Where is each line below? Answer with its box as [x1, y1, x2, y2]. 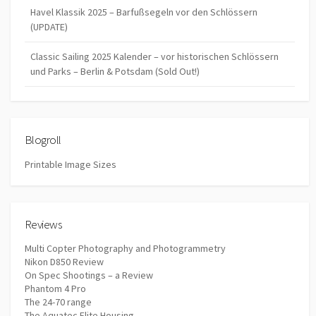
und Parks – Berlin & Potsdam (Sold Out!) [30, 65, 200, 78]
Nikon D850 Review [25, 255, 104, 269]
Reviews [25, 216, 62, 232]
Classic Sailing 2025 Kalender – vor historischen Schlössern [30, 50, 279, 63]
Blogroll [25, 132, 61, 148]
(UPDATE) [30, 20, 68, 34]
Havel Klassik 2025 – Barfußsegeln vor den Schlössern [30, 6, 257, 19]
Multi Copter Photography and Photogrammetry [25, 242, 226, 255]
